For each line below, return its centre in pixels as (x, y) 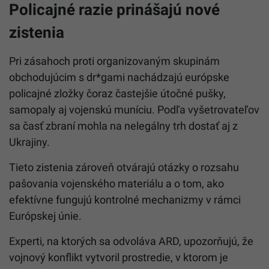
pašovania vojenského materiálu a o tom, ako (116, 183)
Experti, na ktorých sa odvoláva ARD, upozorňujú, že (131, 241)
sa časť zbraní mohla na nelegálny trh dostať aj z (123, 125)
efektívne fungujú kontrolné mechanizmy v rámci (125, 199)
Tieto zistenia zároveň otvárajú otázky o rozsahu (124, 167)
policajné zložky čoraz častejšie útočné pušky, (117, 93)
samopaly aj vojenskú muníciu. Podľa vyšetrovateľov (134, 109)
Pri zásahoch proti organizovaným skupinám (114, 61)
